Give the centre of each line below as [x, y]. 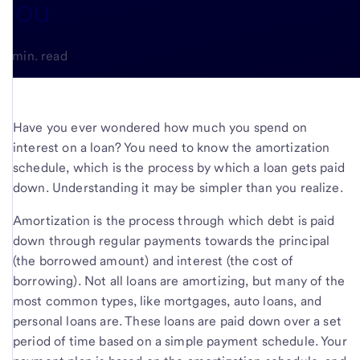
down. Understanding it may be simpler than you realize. [178, 187]
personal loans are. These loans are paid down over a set [177, 321]
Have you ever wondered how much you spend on [160, 127]
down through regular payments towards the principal [172, 240]
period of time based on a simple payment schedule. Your [180, 341]
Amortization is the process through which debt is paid [174, 220]
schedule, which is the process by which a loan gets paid [179, 167]
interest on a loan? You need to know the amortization [172, 147]
